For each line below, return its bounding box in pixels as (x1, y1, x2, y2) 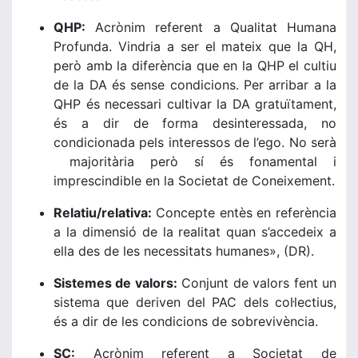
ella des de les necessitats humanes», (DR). (54, 243, 314, 259)
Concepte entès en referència (155, 205, 336, 221)
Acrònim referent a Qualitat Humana (86, 19, 336, 35)
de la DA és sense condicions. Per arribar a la (54, 77, 336, 93)
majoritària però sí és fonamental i (54, 153, 336, 169)
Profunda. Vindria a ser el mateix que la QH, (54, 38, 336, 54)
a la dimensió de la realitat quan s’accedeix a (54, 224, 336, 240)
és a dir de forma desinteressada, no (54, 115, 336, 131)
